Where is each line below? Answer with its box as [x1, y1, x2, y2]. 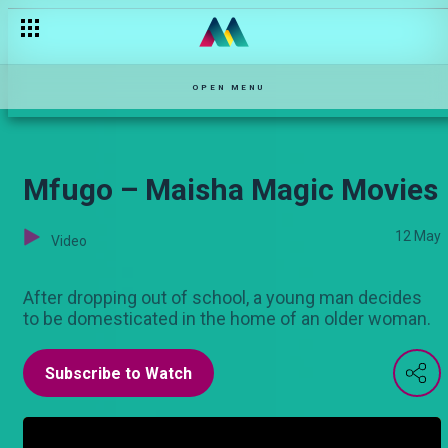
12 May [395, 228, 441, 244]
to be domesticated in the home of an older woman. [23, 308, 431, 329]
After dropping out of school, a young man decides [23, 287, 422, 308]
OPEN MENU [192, 82, 265, 92]
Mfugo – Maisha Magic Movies [23, 172, 438, 207]
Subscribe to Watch [45, 364, 192, 383]
